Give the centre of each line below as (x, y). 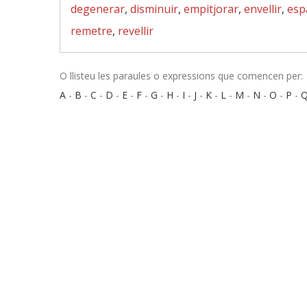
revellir (136, 31)
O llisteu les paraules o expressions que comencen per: (181, 76)
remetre (91, 31)
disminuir (154, 9)
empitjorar (211, 9)
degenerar (98, 9)
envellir (263, 9)
